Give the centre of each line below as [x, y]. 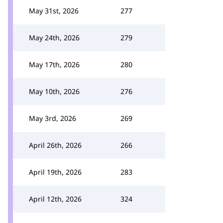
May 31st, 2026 [54, 11]
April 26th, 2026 [55, 145]
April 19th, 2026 [55, 172]
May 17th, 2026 [54, 64]
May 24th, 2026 [54, 38]
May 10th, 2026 [54, 91]
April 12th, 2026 [55, 199]
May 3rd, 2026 [53, 118]
